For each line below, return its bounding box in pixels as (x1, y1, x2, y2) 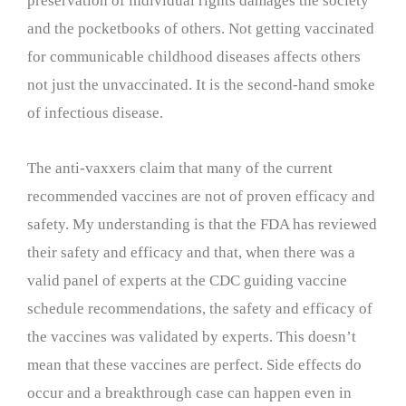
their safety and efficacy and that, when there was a (27, 243, 355, 261)
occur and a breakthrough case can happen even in (27, 383, 352, 401)
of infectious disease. (27, 103, 163, 121)
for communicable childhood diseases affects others (27, 47, 361, 65)
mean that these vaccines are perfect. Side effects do (27, 355, 362, 373)
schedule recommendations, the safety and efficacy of (27, 299, 372, 317)
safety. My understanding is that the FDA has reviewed (27, 215, 377, 233)
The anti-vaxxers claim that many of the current (27, 159, 333, 177)
